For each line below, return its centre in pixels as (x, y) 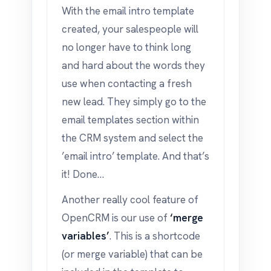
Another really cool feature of (130, 200)
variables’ (86, 236)
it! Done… (83, 174)
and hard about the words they (133, 65)
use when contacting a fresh (127, 83)
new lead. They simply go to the (134, 102)
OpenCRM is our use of (116, 218)
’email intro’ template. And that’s (135, 156)
